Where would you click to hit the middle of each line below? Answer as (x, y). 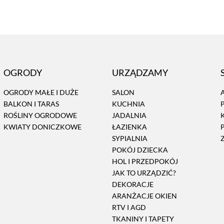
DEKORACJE (132, 184)
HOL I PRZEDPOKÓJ (145, 161)
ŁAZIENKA (129, 126)
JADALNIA (129, 115)
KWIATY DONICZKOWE (42, 126)
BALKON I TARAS (31, 103)
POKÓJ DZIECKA (140, 149)
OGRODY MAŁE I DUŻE (41, 92)
